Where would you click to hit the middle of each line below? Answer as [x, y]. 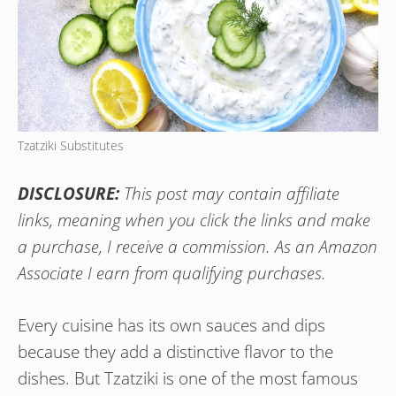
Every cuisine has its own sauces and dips [171, 325]
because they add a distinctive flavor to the [175, 351]
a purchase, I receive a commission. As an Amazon [198, 247]
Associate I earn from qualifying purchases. [172, 274]
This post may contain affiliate [229, 194]
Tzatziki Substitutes [71, 145]
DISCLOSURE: [69, 194]
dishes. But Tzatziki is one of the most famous [188, 378]
